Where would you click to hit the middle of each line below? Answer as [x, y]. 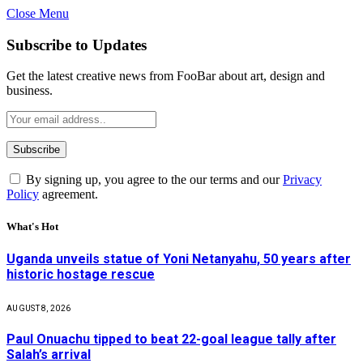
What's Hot [32, 226]
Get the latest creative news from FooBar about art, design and [166, 76]
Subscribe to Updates [77, 45]
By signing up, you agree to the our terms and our [153, 180]
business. [30, 91]
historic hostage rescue [81, 274]
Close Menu [38, 13]
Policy [23, 194]
